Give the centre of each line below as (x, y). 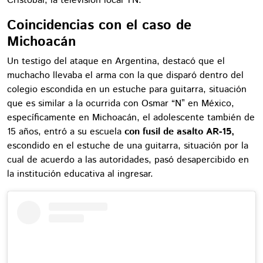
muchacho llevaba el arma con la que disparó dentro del (125, 75)
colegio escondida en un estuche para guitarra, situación (127, 89)
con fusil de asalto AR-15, (179, 131)
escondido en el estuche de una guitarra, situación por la (128, 146)
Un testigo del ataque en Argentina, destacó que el (116, 61)
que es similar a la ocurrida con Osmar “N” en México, (121, 103)
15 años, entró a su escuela (66, 131)
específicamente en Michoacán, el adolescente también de (131, 117)
